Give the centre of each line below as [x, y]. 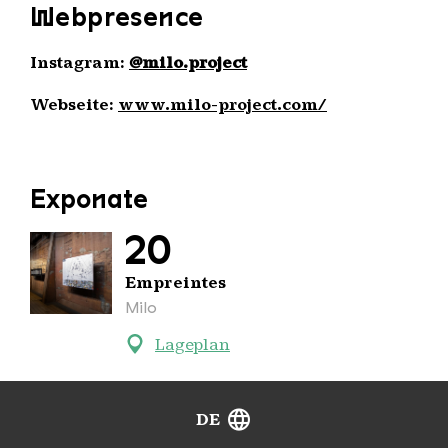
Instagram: [79, 62]
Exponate [89, 198]
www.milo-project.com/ [222, 104]
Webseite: [74, 104]
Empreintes [176, 282]
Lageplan [192, 344]
